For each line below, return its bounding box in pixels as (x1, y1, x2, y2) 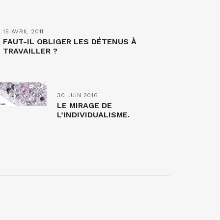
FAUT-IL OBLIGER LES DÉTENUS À (3, 36, 137, 46)
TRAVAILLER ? (3, 46, 57, 55)
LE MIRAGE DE (57, 100, 112, 110)
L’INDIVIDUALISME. (57, 110, 130, 119)
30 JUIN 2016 (57, 91, 98, 99)
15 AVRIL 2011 (3, 27, 44, 35)
